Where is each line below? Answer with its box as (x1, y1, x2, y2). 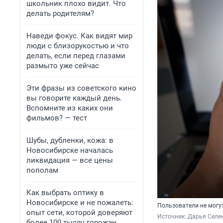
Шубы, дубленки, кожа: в (26, 136, 113, 145)
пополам (26, 166, 58, 175)
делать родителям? (26, 9, 94, 18)
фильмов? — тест (26, 113, 87, 122)
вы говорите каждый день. (26, 94, 122, 103)
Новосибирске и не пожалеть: (26, 198, 133, 207)
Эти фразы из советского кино (26, 84, 136, 93)
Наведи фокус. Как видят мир (26, 31, 132, 40)
